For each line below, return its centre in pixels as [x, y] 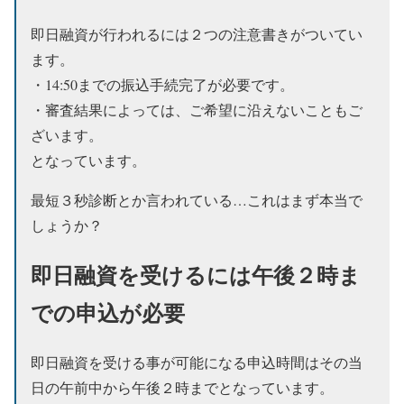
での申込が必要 [108, 312]
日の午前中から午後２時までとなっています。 [182, 387]
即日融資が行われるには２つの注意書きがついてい [197, 33]
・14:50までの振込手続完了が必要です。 [162, 84]
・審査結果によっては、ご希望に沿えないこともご [197, 109]
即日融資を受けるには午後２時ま [196, 274]
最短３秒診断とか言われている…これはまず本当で [197, 199]
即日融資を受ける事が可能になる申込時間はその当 [197, 362]
